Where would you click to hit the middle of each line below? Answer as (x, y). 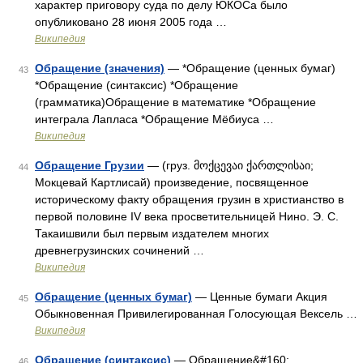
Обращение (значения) (100, 68)
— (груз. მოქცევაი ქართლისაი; (229, 165)
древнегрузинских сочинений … (120, 250)
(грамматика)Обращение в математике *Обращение (175, 102)
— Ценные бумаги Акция (260, 297)
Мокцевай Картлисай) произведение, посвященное (172, 182)
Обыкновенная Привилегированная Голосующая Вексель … (196, 314)
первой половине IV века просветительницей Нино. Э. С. (187, 216)
